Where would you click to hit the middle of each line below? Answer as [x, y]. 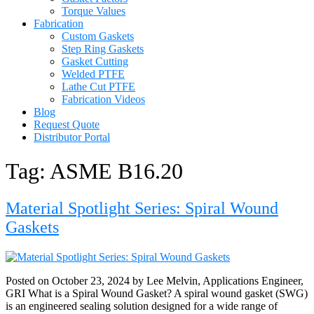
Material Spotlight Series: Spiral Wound [142, 209]
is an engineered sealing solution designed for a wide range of [142, 306]
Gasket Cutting [95, 61]
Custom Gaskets [98, 36]
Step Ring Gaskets [103, 48]
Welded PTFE [93, 74]
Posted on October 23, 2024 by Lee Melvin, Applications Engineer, [155, 281]
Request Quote [67, 124]
